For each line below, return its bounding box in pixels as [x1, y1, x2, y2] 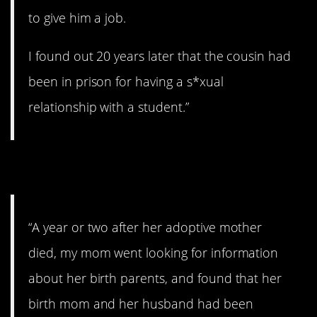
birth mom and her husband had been [28, 294, 253, 312]
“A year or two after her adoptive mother [28, 218, 263, 236]
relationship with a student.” [28, 98, 189, 116]
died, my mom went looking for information [28, 243, 279, 261]
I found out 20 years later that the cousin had [28, 47, 292, 65]
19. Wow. [11, 149, 118, 186]
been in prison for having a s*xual [28, 73, 224, 91]
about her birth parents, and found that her [28, 269, 282, 287]
